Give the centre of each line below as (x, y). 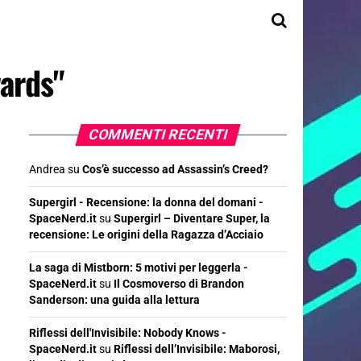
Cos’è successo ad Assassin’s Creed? (175, 170)
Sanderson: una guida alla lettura (114, 300)
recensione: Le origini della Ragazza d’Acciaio (146, 235)
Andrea (47, 170)
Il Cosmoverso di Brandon (179, 284)
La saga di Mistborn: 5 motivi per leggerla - (139, 268)
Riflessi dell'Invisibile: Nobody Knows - (128, 333)
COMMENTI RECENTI (158, 135)
